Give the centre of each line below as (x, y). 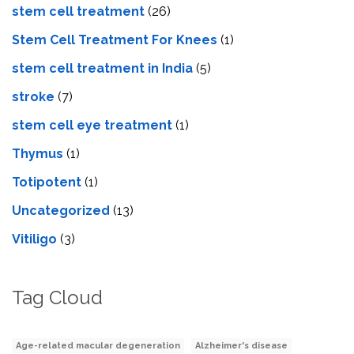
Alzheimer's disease (241, 346)
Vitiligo (34, 239)
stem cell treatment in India (102, 69)
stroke (33, 97)
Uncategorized (61, 211)
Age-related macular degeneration (98, 346)
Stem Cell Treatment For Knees (115, 40)
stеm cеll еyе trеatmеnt (92, 126)
